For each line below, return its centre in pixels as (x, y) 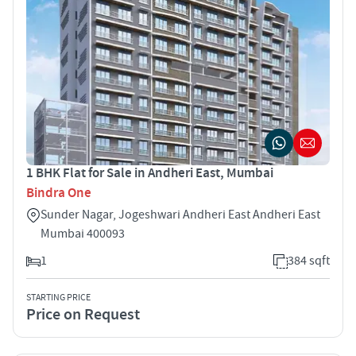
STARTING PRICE (58, 297)
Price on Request (83, 314)
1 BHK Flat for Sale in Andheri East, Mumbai (150, 173)
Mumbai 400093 (83, 233)
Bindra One (59, 193)
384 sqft (309, 260)
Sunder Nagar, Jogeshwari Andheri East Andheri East (180, 214)
